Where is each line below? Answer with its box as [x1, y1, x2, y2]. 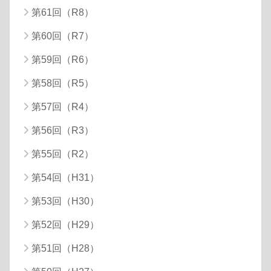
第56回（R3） [31, 125, 94, 135]
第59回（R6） [31, 54, 94, 65]
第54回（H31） [31, 172, 99, 183]
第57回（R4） [31, 101, 94, 112]
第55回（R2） [31, 148, 94, 159]
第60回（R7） [31, 30, 94, 41]
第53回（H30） [31, 195, 99, 206]
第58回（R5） [31, 77, 94, 88]
